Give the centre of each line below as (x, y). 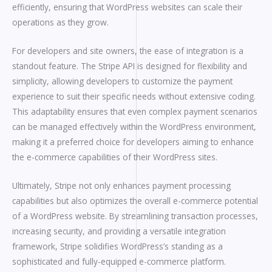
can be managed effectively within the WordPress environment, (134, 127)
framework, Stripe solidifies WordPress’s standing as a (117, 246)
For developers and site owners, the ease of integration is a (128, 51)
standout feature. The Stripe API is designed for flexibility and (130, 66)
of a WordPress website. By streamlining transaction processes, (135, 216)
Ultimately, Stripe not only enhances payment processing (121, 186)
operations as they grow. (60, 22)
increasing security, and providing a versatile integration (119, 231)
